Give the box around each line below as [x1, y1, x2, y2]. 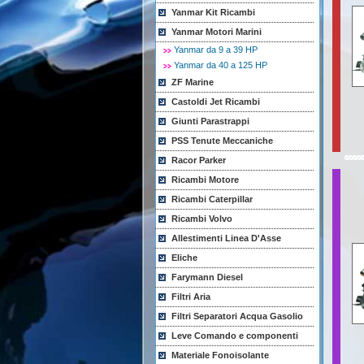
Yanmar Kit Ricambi [171, 7, 255, 17]
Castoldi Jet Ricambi [171, 97, 260, 106]
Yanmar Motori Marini [171, 27, 262, 37]
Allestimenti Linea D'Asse [171, 233, 281, 243]
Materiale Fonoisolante [171, 350, 269, 360]
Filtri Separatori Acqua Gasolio [171, 311, 303, 321]
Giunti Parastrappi [171, 116, 249, 126]
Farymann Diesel [171, 272, 243, 282]
